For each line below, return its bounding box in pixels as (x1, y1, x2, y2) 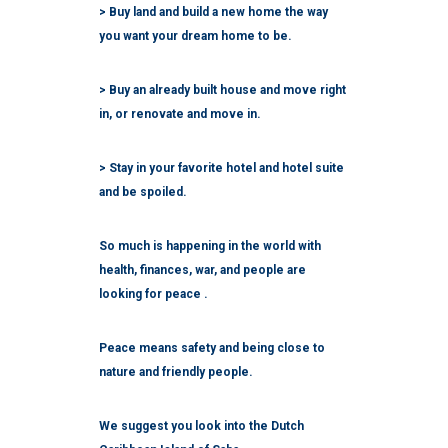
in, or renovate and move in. (99, 106, 261, 121)
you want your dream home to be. (99, 28, 292, 43)
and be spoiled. (99, 184, 187, 199)
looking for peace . (99, 286, 208, 301)
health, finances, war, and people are (99, 262, 306, 277)
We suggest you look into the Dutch (99, 418, 304, 433)
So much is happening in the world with (99, 238, 321, 253)
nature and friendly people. (99, 364, 253, 379)
